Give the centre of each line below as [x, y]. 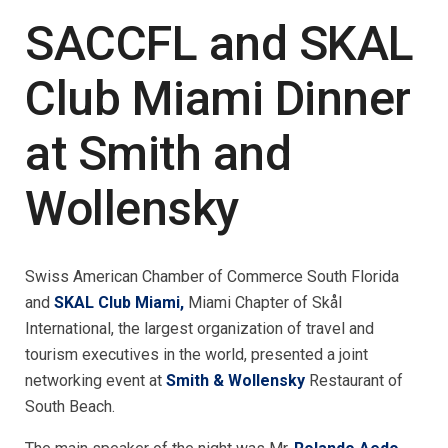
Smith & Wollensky [235, 380]
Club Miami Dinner [218, 98]
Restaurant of [356, 380]
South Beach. [70, 406]
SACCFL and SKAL [219, 43]
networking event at [95, 380]
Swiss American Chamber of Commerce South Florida [212, 276]
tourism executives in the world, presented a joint [196, 354]
